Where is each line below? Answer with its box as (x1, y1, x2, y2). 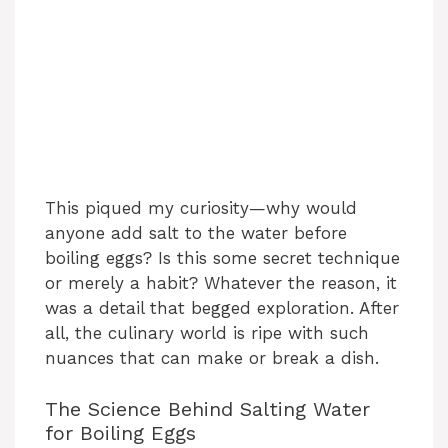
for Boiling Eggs (45, 420, 196, 445)
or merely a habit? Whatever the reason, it (45, 273, 397, 294)
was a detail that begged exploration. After (45, 298, 399, 319)
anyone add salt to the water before (45, 223, 347, 244)
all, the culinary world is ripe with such (45, 323, 369, 344)
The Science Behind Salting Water (45, 396, 370, 421)
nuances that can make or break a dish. (45, 348, 379, 369)
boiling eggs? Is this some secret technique (45, 248, 400, 269)
